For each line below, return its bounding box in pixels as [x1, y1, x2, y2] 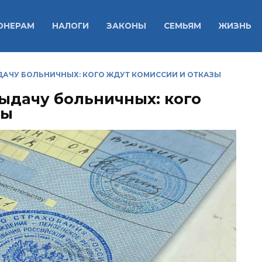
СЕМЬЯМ [163, 21, 201, 31]
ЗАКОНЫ [106, 21, 146, 31]
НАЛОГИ [51, 21, 89, 31]
